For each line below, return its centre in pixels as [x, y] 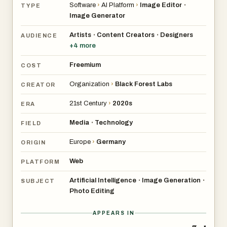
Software [83, 5]
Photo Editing [92, 191]
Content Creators [126, 35]
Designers [177, 35]
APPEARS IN [113, 213]
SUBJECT [38, 181]
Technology [114, 123]
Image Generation [171, 181]
